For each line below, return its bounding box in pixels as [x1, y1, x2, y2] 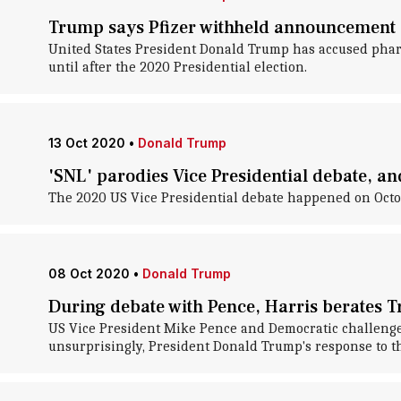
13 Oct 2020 [47, 135, 125, 150]
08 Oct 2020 [47, 266, 130, 281]
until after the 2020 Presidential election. [47, 59, 307, 75]
